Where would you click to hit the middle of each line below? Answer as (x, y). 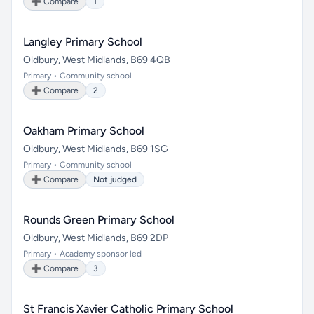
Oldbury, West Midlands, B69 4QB (97, 60)
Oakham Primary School (84, 131)
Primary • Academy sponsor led (82, 254)
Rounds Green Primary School (99, 220)
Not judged (115, 179)
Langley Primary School (83, 42)
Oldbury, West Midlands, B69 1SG (96, 149)
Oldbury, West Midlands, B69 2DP (96, 238)
